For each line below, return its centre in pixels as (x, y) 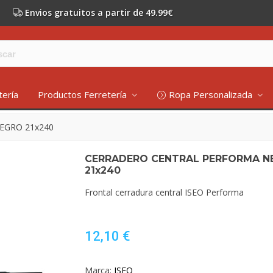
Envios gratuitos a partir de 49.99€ (99, 12)
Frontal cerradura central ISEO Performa (164, 192)
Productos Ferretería (83, 94)
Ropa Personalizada (211, 94)
